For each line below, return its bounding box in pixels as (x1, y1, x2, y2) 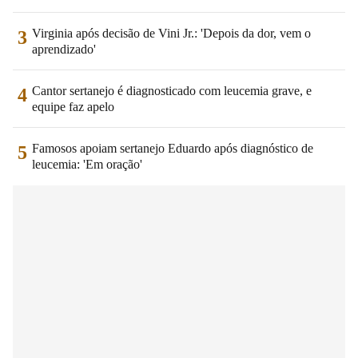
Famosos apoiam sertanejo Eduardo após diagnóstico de (32, 141, 313, 155)
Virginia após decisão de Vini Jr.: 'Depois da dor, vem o (32, 26, 311, 40)
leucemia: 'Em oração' (32, 157, 142, 171)
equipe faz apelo (32, 99, 114, 113)
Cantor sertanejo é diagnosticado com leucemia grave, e (32, 83, 312, 97)
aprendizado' (32, 42, 96, 56)
